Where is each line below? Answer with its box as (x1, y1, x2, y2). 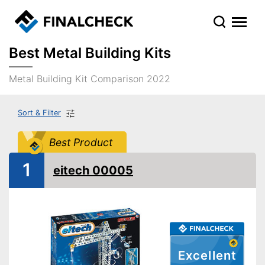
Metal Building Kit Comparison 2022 (9, 73, 170, 85)
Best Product (49, 135, 112, 148)
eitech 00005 (53, 163, 133, 177)
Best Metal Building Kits (9, 44, 171, 62)
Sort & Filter (18, 108, 61, 117)
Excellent (178, 248, 236, 263)
